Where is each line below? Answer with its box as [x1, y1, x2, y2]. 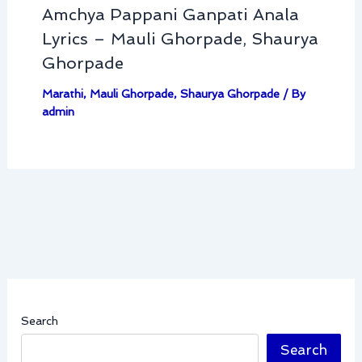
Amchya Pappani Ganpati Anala [41, 5, 299, 25]
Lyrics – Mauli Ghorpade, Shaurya [41, 29, 318, 49]
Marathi [41, 87, 83, 101]
